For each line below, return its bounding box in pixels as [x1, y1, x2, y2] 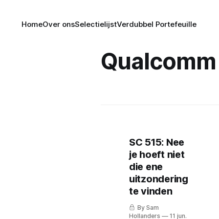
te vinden [129, 185, 173, 197]
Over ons [43, 20, 75, 29]
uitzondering [129, 173, 188, 185]
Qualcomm [101, 47, 217, 75]
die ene [129, 161, 163, 173]
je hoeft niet [129, 149, 185, 160]
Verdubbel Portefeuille [117, 20, 197, 29]
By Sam [137, 204, 159, 211]
